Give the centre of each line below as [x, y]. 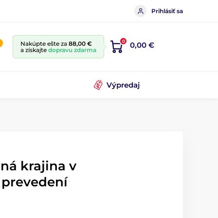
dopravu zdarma [72, 50]
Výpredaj [123, 85]
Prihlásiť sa [167, 11]
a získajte [34, 50]
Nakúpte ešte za [45, 44]
